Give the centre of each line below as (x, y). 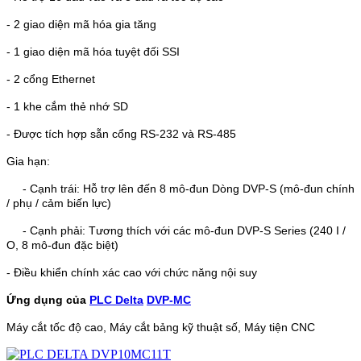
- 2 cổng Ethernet (51, 79)
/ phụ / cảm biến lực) (59, 203)
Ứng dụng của (48, 300)
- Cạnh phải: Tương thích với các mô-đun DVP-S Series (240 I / (176, 230)
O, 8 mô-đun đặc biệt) (62, 245)
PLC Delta (116, 300)
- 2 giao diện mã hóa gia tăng (81, 24)
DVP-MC (169, 300)
